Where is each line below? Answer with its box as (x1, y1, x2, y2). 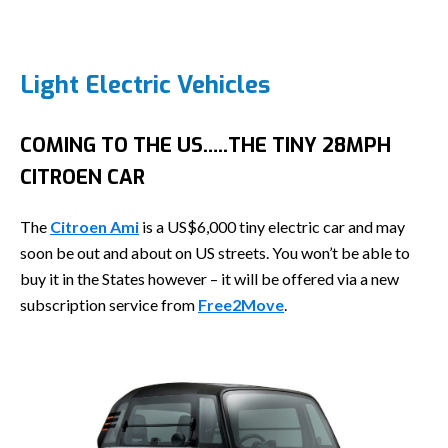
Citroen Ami (50, 217, 139, 237)
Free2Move (198, 295, 284, 315)
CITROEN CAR (20, 164, 145, 192)
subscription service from (20, 295, 198, 315)
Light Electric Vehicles (20, 69, 270, 102)
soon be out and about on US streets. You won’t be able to (20, 243, 410, 263)
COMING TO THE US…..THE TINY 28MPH (20, 132, 391, 160)
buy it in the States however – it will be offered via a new (20, 269, 399, 289)
